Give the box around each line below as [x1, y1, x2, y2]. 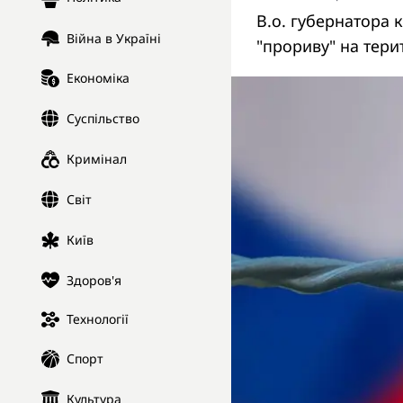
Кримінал [67, 150, 127, 168]
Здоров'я [67, 271, 121, 289]
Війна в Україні [67, 30, 161, 48]
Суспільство [67, 110, 139, 128]
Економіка [67, 69, 130, 87]
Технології [67, 310, 129, 328]
